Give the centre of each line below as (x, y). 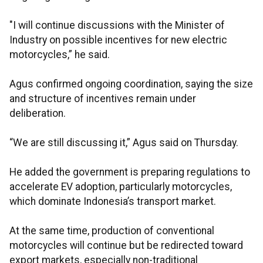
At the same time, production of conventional (112, 231)
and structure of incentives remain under (103, 99)
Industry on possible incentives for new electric (118, 40)
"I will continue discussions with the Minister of (117, 26)
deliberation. (38, 114)
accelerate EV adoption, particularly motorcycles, (121, 187)
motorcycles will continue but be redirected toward (126, 246)
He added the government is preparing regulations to (130, 172)
